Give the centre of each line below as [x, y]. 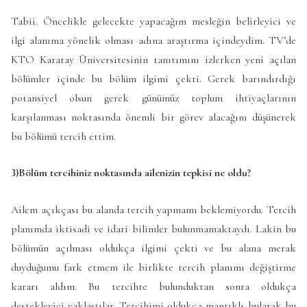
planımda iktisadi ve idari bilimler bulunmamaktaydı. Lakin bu [153, 229]
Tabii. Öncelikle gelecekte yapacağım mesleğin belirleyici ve [153, 21]
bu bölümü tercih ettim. [63, 136]
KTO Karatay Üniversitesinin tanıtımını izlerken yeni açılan [153, 59]
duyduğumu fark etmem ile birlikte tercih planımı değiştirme [153, 267]
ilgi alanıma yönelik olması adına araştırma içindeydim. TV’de [153, 40]
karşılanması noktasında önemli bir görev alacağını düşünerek [153, 117]
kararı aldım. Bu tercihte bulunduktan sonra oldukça [153, 286]
